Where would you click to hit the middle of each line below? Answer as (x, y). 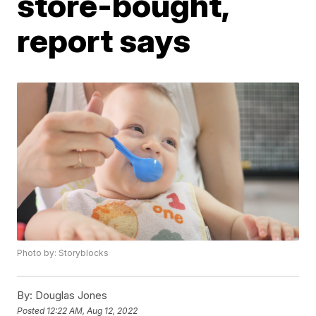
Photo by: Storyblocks (63, 253)
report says (104, 40)
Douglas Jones (70, 296)
